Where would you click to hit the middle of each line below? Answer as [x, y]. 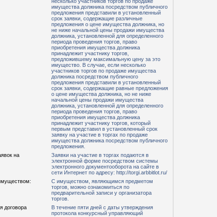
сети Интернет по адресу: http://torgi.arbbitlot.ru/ [109, 172]
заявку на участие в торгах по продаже [100, 135]
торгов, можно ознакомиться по [90, 187]
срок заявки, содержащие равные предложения [110, 88]
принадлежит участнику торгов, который [101, 123]
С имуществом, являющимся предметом [102, 181]
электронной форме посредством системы [105, 161]
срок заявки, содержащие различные [97, 18]
